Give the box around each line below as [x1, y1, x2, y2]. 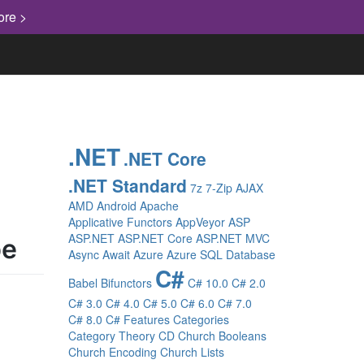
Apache [139, 197, 179, 214]
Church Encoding [67, 344, 157, 360]
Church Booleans [177, 327, 266, 344]
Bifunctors [100, 275, 152, 291]
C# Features [105, 311, 170, 327]
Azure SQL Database [166, 246, 275, 262]
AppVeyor [175, 214, 225, 230]
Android [96, 197, 136, 214]
